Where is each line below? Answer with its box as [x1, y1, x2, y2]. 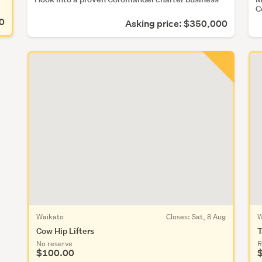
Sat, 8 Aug [191, 211, 226, 222]
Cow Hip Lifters [36, 225, 94, 236]
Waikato [36, 211, 64, 222]
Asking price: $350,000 [125, 17, 227, 30]
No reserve [36, 238, 73, 249]
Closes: [166, 211, 192, 222]
